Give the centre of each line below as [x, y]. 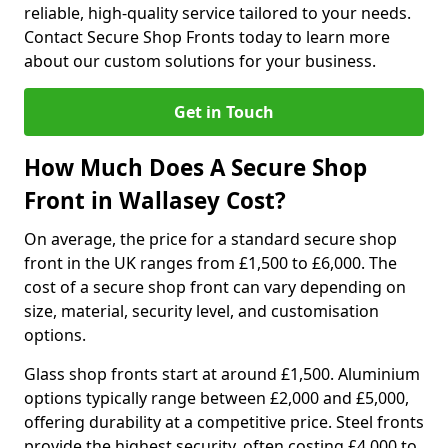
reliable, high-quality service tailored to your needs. [217, 13]
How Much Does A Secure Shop [195, 167]
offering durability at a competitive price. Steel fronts [224, 422]
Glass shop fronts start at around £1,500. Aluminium [222, 374]
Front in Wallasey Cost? [155, 200]
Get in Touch [224, 112]
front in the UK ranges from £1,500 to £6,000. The [210, 263]
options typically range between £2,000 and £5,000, [216, 398]
